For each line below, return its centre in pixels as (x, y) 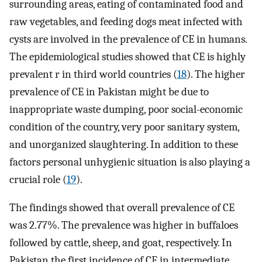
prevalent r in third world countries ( (93, 74)
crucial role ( (38, 179)
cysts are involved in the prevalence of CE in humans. (128, 39)
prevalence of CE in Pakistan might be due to (109, 92)
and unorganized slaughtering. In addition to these (124, 144)
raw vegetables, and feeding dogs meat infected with (126, 21)
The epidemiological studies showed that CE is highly (127, 56)
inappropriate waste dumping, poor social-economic (126, 109)
